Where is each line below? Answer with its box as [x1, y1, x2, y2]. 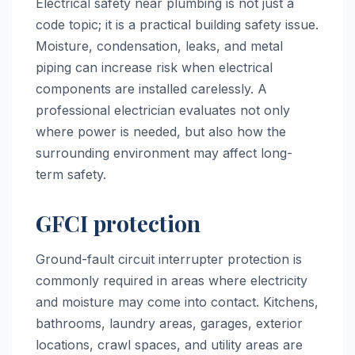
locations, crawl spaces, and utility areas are [36, 336, 303, 353]
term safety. [36, 166, 106, 182]
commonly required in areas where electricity [36, 272, 307, 288]
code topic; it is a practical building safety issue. [36, 16, 319, 32]
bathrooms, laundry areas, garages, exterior [36, 315, 303, 331]
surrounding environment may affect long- [36, 144, 292, 161]
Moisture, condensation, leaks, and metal [36, 37, 283, 54]
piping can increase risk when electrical [36, 59, 273, 75]
